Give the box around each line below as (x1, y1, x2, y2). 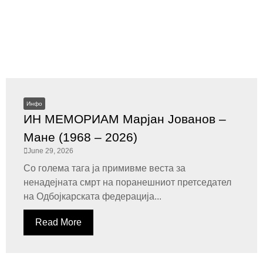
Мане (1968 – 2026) (23, 130, 137, 144)
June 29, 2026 (28, 147, 73, 155)
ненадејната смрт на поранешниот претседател (23, 177, 231, 187)
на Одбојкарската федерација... (23, 191, 161, 201)
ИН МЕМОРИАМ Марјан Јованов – (23, 112, 226, 126)
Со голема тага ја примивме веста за (23, 163, 186, 173)
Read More (35, 217, 82, 227)
